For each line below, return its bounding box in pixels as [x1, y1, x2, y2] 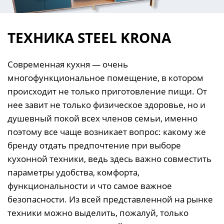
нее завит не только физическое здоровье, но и [7, 98, 205, 110]
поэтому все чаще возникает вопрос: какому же [7, 125, 206, 137]
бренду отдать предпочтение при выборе [7, 139, 181, 151]
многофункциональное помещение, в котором [7, 71, 203, 83]
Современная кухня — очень [7, 58, 128, 70]
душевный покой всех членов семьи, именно [7, 112, 197, 124]
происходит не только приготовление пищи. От [7, 85, 207, 97]
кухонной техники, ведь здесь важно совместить [7, 152, 211, 164]
